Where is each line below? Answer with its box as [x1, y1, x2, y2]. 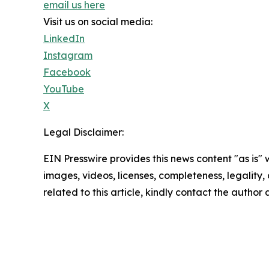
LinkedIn [43, 32, 85, 44]
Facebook [43, 65, 91, 78]
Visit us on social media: [43, 15, 153, 28]
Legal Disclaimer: [43, 125, 124, 138]
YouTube [43, 82, 84, 95]
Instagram [43, 49, 92, 61]
